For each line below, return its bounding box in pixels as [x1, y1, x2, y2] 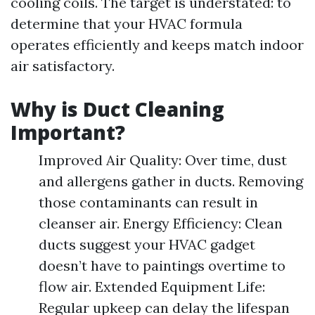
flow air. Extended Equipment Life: [39, 278, 265, 295]
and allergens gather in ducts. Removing [39, 172, 303, 190]
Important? [11, 119, 125, 146]
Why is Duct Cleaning [11, 96, 224, 122]
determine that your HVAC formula [11, 15, 243, 32]
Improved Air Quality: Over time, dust [39, 151, 287, 169]
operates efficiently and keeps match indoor [11, 36, 304, 53]
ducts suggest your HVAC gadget [39, 236, 255, 253]
